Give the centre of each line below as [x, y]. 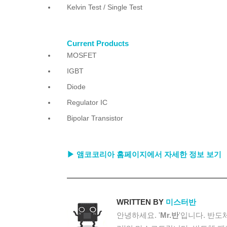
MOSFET [82, 55]
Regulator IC [87, 103]
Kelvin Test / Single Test [105, 7]
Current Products [98, 44]
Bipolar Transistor [95, 118]
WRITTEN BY [141, 202]
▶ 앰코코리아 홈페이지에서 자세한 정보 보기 [144, 155]
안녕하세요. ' [138, 215]
